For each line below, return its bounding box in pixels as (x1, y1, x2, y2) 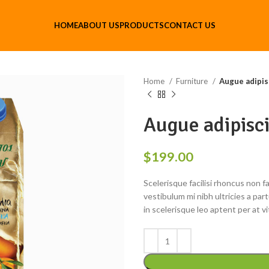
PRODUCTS (119, 20, 164, 30)
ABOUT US (77, 20, 119, 30)
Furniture (176, 76, 210, 86)
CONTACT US (163, 20, 216, 30)
